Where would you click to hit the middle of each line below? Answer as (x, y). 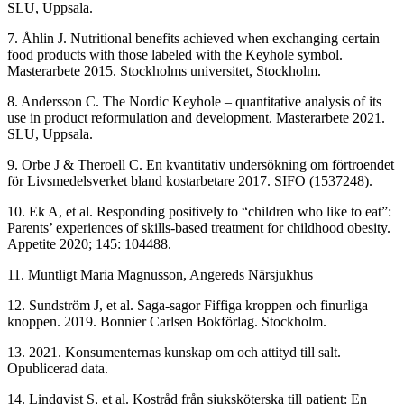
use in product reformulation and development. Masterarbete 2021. (196, 118)
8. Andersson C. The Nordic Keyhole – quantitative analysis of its (194, 102)
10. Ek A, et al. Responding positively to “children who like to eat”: (199, 212)
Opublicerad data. (58, 369)
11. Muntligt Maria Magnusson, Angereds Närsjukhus (160, 275)
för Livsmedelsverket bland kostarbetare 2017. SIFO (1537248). (190, 181)
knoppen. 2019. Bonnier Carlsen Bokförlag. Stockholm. (167, 322)
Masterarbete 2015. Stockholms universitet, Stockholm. (164, 71)
